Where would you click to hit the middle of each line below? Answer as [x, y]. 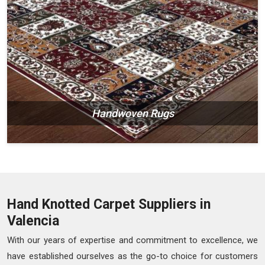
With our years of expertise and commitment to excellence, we [132, 240]
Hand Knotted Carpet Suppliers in [109, 205]
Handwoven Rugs [132, 114]
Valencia [33, 221]
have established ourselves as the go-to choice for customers [132, 256]
